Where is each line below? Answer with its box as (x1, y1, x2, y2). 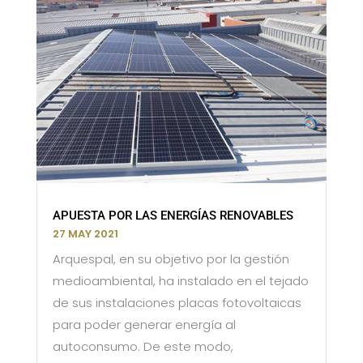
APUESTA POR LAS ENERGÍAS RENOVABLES (52, 208, 293, 224)
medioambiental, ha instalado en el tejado (52, 272, 309, 290)
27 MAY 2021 (52, 226, 118, 242)
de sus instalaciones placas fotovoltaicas (52, 294, 301, 312)
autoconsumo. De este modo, (52, 338, 233, 356)
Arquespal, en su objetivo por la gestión (52, 250, 289, 268)
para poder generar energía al (52, 316, 236, 334)
